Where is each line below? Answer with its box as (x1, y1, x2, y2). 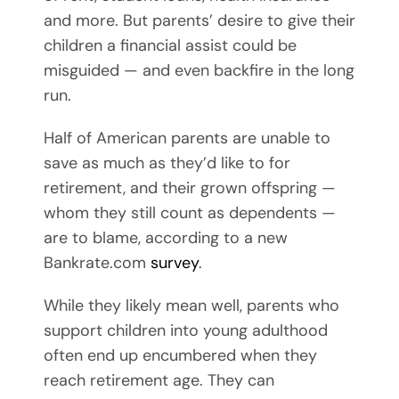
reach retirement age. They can (43, 370, 274, 392)
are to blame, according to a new (43, 227, 288, 249)
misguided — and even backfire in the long (43, 60, 354, 82)
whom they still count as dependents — (43, 202, 336, 224)
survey (150, 252, 199, 274)
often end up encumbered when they (43, 345, 317, 367)
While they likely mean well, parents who (43, 295, 339, 317)
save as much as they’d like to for (43, 152, 290, 175)
